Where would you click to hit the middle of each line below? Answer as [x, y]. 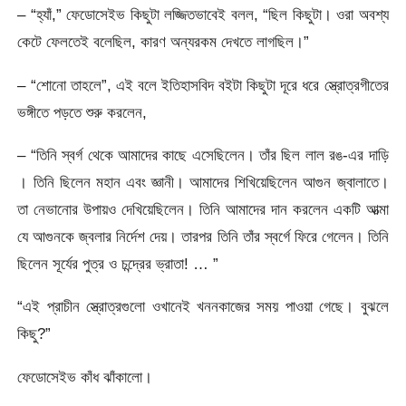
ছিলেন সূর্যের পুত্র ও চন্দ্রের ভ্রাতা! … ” [118, 264]
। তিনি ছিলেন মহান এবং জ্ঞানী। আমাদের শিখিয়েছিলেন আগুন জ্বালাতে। [203, 183]
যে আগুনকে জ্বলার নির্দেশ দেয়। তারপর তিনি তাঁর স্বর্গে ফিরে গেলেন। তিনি [203, 237]
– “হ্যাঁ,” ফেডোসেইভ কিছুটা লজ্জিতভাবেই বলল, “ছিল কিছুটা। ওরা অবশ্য [203, 15]
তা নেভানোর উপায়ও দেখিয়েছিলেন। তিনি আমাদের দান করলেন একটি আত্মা [203, 210]
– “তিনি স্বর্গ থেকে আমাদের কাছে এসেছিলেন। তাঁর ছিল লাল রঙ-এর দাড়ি [203, 155]
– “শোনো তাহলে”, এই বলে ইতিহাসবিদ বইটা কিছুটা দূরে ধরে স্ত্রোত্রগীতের [203, 85]
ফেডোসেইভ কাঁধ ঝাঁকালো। [85, 377]
